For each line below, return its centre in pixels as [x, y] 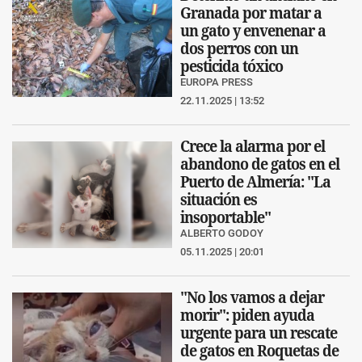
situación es [219, 200]
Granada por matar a [251, 13]
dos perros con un [239, 48]
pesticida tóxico [232, 66]
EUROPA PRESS [217, 82]
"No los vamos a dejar [252, 297]
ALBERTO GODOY [222, 234]
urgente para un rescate [259, 333]
